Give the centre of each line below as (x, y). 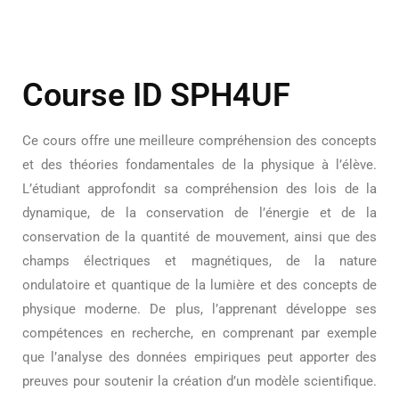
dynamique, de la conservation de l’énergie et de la (199, 213)
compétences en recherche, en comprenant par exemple (199, 334)
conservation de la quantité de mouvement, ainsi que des (199, 237)
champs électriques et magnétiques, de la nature (199, 261)
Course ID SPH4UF (156, 96)
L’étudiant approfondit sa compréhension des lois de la (199, 189)
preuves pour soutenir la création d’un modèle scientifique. (199, 382)
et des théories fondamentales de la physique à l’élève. (199, 165)
